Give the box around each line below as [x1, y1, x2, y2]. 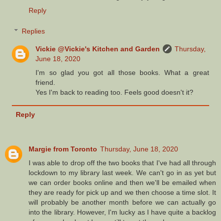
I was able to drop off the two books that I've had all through [29, 159, 216, 167]
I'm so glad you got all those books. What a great [36, 68, 209, 76]
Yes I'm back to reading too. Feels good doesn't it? [36, 88, 194, 96]
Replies [22, 27, 45, 35]
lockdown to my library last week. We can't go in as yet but [29, 169, 216, 177]
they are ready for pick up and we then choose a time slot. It [29, 188, 216, 197]
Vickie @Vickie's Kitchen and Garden [36, 44, 160, 53]
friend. [36, 78, 56, 86]
